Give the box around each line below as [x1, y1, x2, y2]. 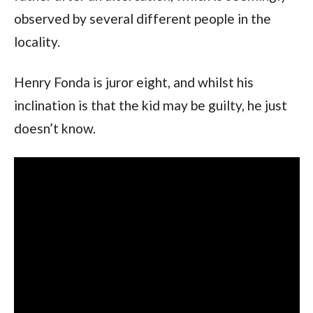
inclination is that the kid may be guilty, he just [13, 96, 287, 113]
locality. [13, 33, 60, 50]
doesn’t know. [13, 119, 96, 136]
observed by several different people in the [13, 10, 271, 27]
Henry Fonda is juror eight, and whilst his [13, 73, 254, 90]
